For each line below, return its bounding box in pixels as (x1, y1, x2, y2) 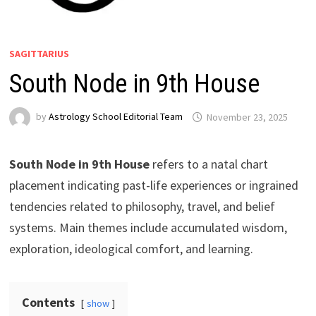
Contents (21, 294, 75, 311)
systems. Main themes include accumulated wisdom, (8, 219, 287, 236)
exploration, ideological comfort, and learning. (8, 241, 253, 257)
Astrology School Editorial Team (48, 110, 183, 123)
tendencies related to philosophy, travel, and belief (8, 198, 275, 215)
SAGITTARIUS (8, 47, 69, 61)
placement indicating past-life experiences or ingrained (8, 177, 298, 194)
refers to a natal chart (149, 156, 268, 173)
